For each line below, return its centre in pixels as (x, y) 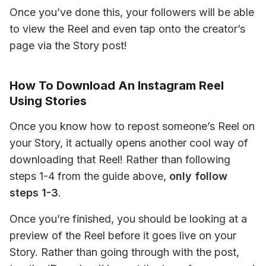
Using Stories (48, 101)
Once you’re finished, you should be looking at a (128, 218)
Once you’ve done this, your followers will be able (132, 12)
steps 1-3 (34, 192)
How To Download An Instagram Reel (117, 85)
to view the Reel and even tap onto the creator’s (127, 28)
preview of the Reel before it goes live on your (123, 235)
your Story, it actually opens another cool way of (129, 142)
